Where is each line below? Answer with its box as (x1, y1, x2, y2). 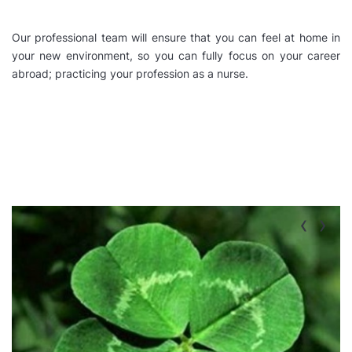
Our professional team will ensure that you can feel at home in (12, 30, 340, 44)
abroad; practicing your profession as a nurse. (12, 66, 248, 80)
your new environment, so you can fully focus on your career (12, 48, 340, 62)
